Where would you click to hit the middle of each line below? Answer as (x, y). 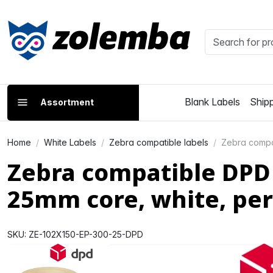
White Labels (70, 142)
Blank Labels (213, 101)
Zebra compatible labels (159, 142)
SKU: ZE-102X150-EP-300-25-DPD (75, 234)
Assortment (67, 102)
